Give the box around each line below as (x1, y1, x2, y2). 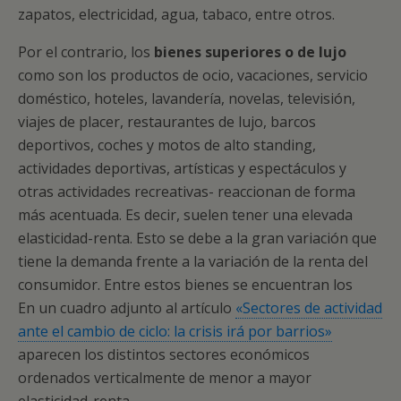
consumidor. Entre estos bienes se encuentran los (18, 275, 353, 294)
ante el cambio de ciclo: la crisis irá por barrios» (18, 321, 332, 341)
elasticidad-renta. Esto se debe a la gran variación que (18, 228, 377, 248)
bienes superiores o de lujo (150, 42, 346, 62)
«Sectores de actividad (235, 298, 382, 318)
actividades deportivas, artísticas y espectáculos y (18, 158, 346, 178)
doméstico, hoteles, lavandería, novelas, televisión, (18, 89, 355, 108)
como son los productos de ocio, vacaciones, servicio (18, 65, 368, 85)
